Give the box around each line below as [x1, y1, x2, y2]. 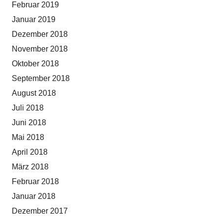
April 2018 [12, 148, 48, 157]
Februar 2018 [12, 177, 59, 186]
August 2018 [12, 89, 56, 98]
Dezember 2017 [12, 207, 68, 216]
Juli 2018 [12, 104, 44, 112]
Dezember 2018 [12, 30, 68, 39]
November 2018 [12, 45, 68, 54]
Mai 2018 [12, 133, 44, 142]
